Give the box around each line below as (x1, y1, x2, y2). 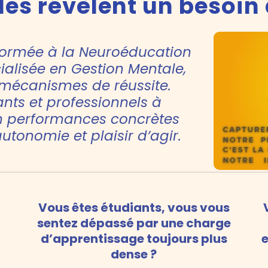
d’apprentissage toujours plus (40, 230, 227, 248)
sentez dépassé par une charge (36, 215, 231, 232)
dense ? (111, 246, 157, 263)
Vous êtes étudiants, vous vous (38, 199, 230, 217)
